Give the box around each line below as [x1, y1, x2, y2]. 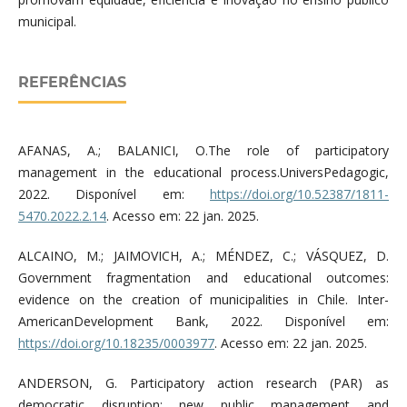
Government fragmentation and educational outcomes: [17, 269, 390, 287]
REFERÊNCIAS [17, 74, 126, 92]
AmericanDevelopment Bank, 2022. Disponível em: [17, 313, 390, 331]
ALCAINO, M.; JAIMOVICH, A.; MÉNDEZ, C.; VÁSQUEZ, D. [17, 247, 390, 265]
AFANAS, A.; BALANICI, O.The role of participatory [17, 142, 390, 160]
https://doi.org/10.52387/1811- [210, 185, 390, 203]
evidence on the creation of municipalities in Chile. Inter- [17, 291, 390, 309]
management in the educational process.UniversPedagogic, [17, 164, 390, 182]
